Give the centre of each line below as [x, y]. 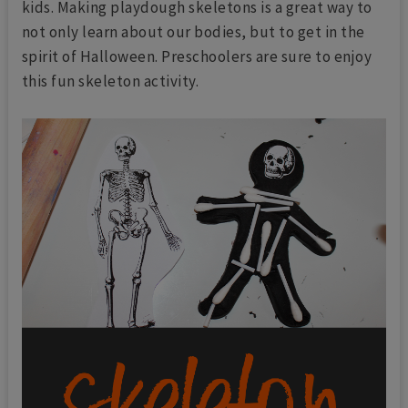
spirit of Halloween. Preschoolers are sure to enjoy [197, 57]
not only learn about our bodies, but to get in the [193, 32]
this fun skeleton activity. [110, 82]
